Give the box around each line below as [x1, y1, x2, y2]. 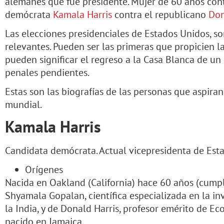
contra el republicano [112, 7, 208, 21]
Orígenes [25, 162, 63, 176]
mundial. [5, 97, 42, 111]
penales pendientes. [5, 65, 89, 79]
